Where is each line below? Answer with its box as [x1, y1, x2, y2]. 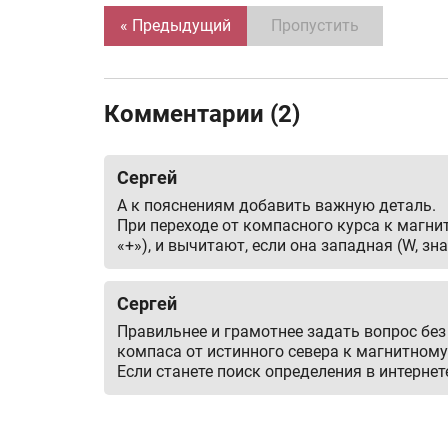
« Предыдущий [120, 15, 231, 35]
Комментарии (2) [104, 99, 300, 128]
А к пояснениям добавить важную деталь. [117, 195, 436, 215]
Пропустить [271, 15, 359, 35]
